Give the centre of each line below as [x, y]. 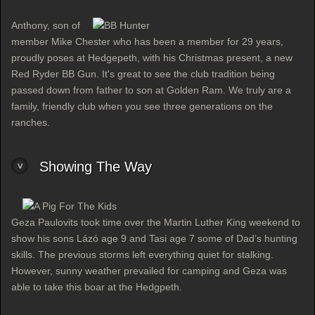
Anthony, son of [46, 25]
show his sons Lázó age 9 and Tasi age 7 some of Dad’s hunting [154, 238]
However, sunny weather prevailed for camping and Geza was [149, 271]
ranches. [31, 122]
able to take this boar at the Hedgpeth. [97, 287]
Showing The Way [96, 167]
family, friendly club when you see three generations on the [142, 106]
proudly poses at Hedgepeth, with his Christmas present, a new [152, 58]
